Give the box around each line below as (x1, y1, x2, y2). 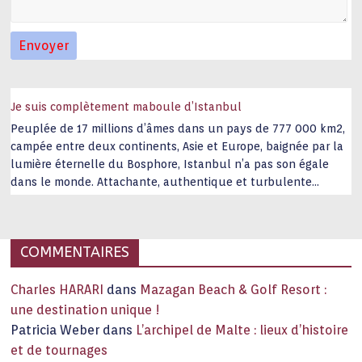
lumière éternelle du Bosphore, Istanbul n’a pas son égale (11, 157, 330, 170)
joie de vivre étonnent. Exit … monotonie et (11, 210, 247, 224)
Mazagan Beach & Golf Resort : (140, 281, 327, 297)
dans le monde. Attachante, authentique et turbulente (11, 175, 313, 188)
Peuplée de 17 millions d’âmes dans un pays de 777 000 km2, (11, 121, 346, 135)
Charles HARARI (11, 281, 104, 297)
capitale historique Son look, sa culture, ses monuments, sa (11, 192, 335, 206)
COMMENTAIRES (20, 242, 130, 261)
